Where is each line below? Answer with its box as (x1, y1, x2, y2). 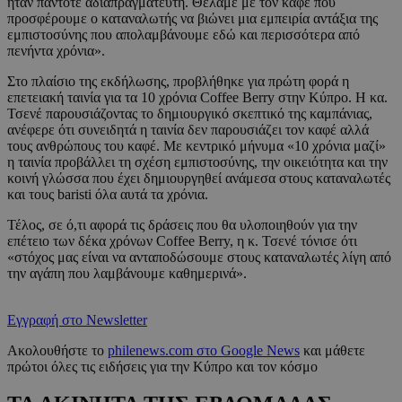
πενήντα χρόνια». (7, 42, 105, 58)
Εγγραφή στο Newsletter (7, 311, 147, 328)
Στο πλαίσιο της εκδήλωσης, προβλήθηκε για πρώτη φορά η (7, 73, 349, 89)
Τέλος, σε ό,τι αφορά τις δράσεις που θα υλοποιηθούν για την (7, 216, 357, 232)
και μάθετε (300, 342, 365, 358)
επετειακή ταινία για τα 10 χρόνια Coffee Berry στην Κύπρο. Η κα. (7, 89, 388, 105)
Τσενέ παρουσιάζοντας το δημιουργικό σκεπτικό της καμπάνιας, (7, 105, 372, 121)
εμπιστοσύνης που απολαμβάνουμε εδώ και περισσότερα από (7, 26, 360, 42)
